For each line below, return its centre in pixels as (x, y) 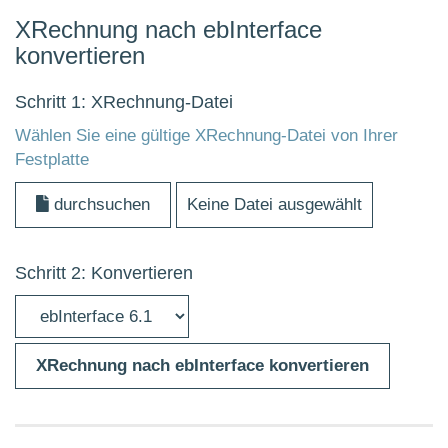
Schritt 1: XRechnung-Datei (124, 101)
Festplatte (52, 159)
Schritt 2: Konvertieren (104, 272)
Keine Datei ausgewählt (274, 204)
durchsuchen (99, 204)
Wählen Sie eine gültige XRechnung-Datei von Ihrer (206, 135)
